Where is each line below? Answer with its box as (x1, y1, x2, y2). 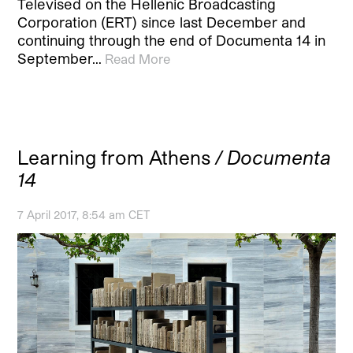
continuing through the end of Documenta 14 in (17, 32, 326, 50)
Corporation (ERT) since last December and (17, 13, 307, 32)
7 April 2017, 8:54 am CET (17, 208, 150, 222)
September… (17, 50, 102, 68)
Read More (105, 51, 171, 67)
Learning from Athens (17, 146, 216, 169)
